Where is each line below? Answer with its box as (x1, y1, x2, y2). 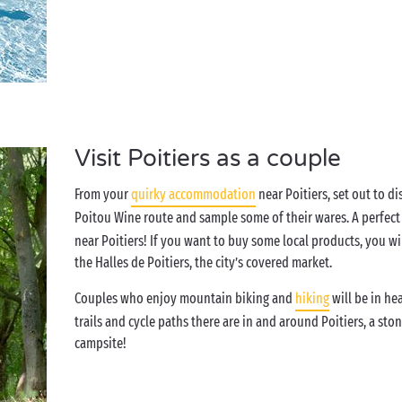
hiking (295, 290, 330, 307)
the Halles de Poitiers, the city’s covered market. (74, 254, 333, 271)
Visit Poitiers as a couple (74, 144, 342, 172)
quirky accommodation (131, 186, 257, 203)
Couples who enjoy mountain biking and (74, 290, 296, 307)
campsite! (74, 335, 127, 352)
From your (74, 186, 132, 203)
